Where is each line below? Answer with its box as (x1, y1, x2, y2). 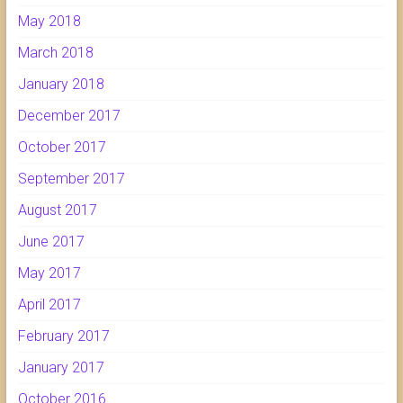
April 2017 (17, 296, 81, 314)
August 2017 (17, 201, 97, 219)
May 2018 (17, 13, 81, 31)
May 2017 (17, 264, 81, 282)
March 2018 (17, 44, 94, 62)
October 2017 (17, 139, 106, 157)
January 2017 (17, 359, 104, 377)
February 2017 (17, 327, 110, 345)
